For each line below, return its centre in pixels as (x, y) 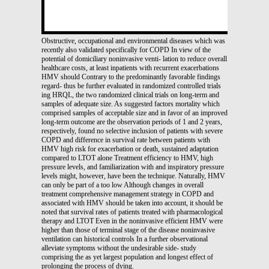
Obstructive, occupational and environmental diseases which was (133, 41)
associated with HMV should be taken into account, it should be (132, 203)
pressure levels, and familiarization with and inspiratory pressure (133, 167)
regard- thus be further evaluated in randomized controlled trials (131, 86)
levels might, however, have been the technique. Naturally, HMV (133, 176)
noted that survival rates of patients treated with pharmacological (132, 212)
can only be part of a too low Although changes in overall (122, 185)
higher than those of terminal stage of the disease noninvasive (128, 230)
